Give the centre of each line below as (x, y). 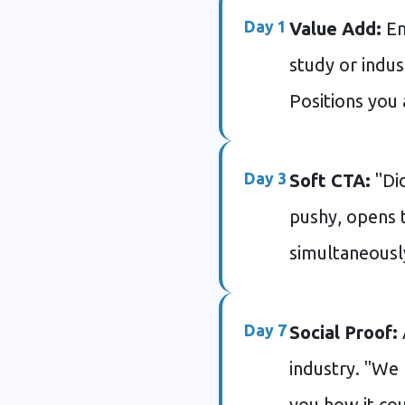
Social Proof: (344, 332)
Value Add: (335, 28)
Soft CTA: (330, 180)
